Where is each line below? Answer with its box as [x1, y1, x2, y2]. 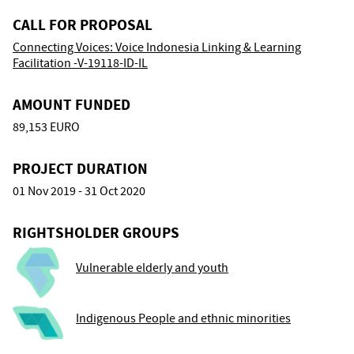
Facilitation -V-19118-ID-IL [13, 55, 148, 71]
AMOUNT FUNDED [13, 94, 130, 115]
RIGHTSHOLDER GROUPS [13, 222, 179, 243]
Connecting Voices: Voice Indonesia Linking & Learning [13, 39, 301, 55]
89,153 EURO [13, 119, 80, 135]
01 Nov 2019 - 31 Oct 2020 [13, 183, 145, 199]
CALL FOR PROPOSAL [13, 14, 153, 35]
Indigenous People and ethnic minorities [76, 310, 291, 326]
